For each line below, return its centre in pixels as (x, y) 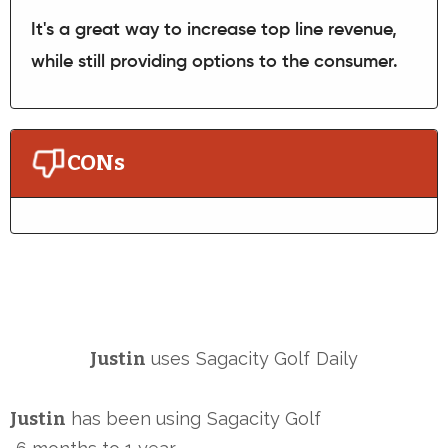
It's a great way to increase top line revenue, (214, 29)
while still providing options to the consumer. (214, 61)
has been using (136, 418)
